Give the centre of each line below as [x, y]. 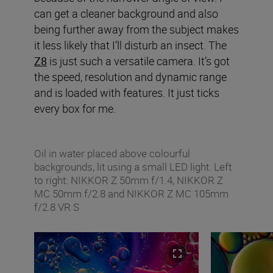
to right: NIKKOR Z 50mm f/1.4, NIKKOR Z [129, 180]
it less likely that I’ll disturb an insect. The [130, 45]
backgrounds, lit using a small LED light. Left [133, 166]
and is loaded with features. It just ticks [127, 92]
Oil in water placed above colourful [112, 153]
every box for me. [75, 108]
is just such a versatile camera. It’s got [138, 61]
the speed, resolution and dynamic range [130, 76]
